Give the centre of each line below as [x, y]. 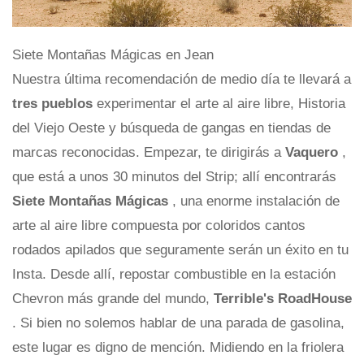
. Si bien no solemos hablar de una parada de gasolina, [178, 323]
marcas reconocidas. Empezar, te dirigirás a [149, 152]
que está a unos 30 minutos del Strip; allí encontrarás [174, 176]
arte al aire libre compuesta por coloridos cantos [159, 225]
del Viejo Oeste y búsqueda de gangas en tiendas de [171, 128]
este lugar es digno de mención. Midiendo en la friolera [178, 347]
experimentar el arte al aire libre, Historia [221, 103]
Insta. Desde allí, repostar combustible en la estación [174, 274]
